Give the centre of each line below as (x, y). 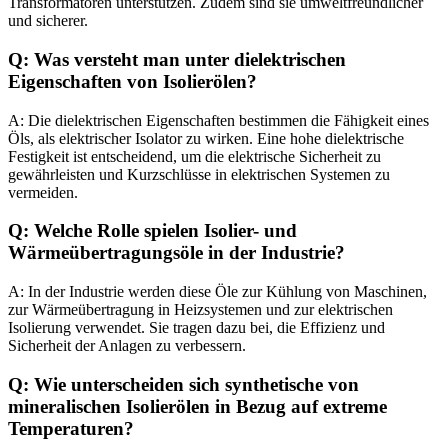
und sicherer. (48, 21)
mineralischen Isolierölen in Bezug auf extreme (197, 406)
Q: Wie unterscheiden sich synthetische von (183, 384)
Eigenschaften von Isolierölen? (132, 81)
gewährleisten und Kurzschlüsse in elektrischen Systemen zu (199, 174)
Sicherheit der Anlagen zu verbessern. (127, 345)
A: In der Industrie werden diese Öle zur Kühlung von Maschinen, (217, 291)
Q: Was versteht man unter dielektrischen (177, 59)
